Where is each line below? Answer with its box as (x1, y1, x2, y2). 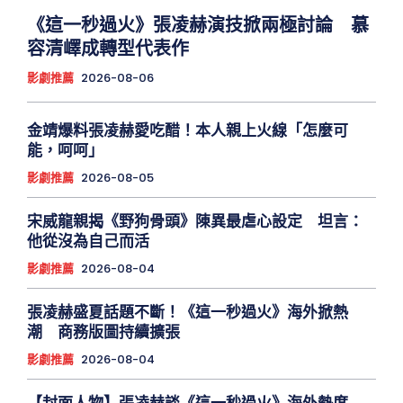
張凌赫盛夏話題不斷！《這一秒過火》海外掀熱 (27, 301, 348, 324)
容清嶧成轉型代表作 (27, 36, 189, 62)
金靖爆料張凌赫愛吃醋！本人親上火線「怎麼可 (27, 120, 348, 142)
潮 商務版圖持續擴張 (27, 321, 180, 344)
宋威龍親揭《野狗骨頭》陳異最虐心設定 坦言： (27, 210, 363, 233)
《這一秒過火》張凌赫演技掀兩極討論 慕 (27, 13, 369, 39)
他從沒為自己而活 (27, 230, 149, 253)
